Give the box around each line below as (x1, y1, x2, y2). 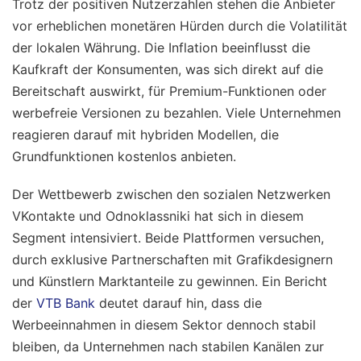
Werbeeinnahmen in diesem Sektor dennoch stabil (12, 317, 316, 334)
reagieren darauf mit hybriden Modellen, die (12, 127, 279, 143)
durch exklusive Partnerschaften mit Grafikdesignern (12, 251, 333, 268)
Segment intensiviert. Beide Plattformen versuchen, (12, 230, 324, 247)
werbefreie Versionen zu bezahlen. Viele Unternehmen (12, 105, 341, 122)
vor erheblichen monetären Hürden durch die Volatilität (12, 18, 347, 35)
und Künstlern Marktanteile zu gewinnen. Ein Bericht (12, 273, 327, 290)
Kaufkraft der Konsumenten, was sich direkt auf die (12, 61, 323, 78)
